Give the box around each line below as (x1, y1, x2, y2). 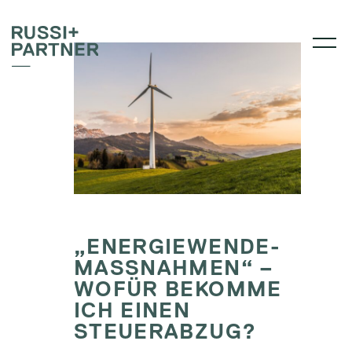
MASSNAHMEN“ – (74, 255, 274, 280)
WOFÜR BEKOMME (74, 277, 282, 301)
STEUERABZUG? (74, 319, 257, 343)
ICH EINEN (74, 298, 191, 322)
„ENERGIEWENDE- (74, 234, 280, 258)
